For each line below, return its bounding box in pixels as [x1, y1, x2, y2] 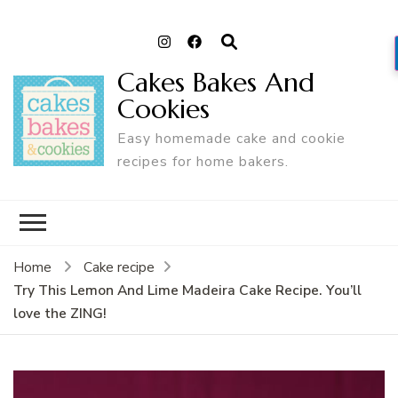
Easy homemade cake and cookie [116, 128, 346, 147]
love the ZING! [13, 303, 107, 322]
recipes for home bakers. [116, 151, 289, 171]
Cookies [116, 92, 210, 125]
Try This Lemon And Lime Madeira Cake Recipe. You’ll [13, 280, 362, 299]
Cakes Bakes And [116, 65, 314, 99]
